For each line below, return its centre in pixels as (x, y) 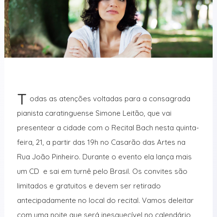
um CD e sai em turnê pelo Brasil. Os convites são (102, 171)
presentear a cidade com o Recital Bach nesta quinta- (108, 127)
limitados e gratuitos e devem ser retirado (89, 186)
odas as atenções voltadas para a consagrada (110, 98)
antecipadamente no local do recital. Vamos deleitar (105, 200)
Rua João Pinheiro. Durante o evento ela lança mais (104, 156)
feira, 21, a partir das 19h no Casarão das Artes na (101, 142)
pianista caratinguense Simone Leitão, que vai (94, 113)
